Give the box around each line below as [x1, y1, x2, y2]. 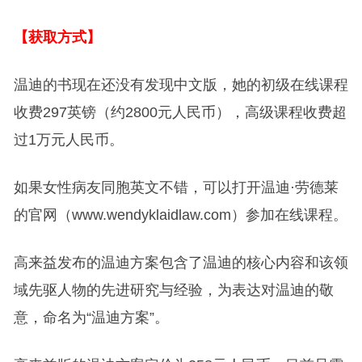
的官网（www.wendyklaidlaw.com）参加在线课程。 [13, 206, 347, 223]
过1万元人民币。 [13, 131, 124, 148]
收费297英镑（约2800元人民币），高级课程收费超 [13, 103, 347, 120]
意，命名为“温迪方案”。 [13, 309, 169, 326]
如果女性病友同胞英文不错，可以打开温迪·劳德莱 [13, 179, 339, 196]
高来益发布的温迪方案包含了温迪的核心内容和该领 [13, 254, 348, 271]
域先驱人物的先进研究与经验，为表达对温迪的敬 [13, 281, 334, 298]
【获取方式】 [13, 28, 101, 45]
